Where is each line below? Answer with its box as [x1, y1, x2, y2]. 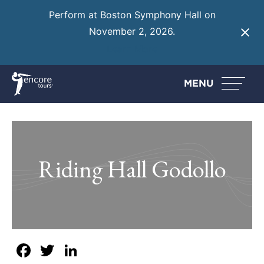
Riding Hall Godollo [38, 153, 226, 184]
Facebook [33, 238, 126, 262]
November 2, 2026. [89, 25, 175, 38]
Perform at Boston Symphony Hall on [48, 9, 216, 21]
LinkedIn [80, 238, 161, 262]
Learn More [107, 42, 157, 55]
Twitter [57, 238, 125, 262]
